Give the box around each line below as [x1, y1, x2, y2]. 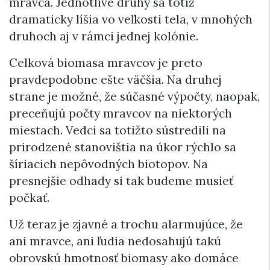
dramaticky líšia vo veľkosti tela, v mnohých [9, 11, 253, 27]
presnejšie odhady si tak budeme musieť [9, 173, 233, 188]
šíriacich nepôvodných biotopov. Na [9, 156, 208, 171]
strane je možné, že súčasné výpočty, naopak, [9, 89, 260, 104]
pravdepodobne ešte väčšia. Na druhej [9, 72, 222, 87]
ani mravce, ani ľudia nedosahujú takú [9, 233, 221, 248]
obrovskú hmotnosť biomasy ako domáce [9, 250, 239, 265]
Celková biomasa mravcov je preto [9, 55, 202, 70]
